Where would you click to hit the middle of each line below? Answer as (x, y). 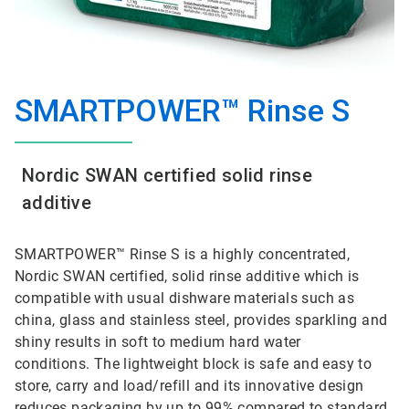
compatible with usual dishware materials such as (185, 298)
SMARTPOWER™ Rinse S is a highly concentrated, (182, 254)
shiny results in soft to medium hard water (158, 342)
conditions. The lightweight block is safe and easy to (194, 364)
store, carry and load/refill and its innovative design (189, 386)
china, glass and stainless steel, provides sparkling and (201, 320)
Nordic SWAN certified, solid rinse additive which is (187, 276)
